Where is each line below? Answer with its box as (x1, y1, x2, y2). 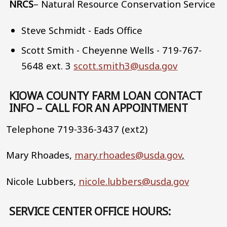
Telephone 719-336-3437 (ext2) (6, 122, 150, 135)
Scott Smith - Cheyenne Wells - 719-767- (21, 43, 202, 56)
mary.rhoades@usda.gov (74, 148, 182, 162)
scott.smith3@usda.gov (73, 59, 178, 72)
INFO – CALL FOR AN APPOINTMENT (9, 100, 188, 116)
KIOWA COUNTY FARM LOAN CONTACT (9, 88, 202, 103)
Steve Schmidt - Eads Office (21, 23, 143, 36)
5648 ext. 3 (21, 59, 74, 72)
